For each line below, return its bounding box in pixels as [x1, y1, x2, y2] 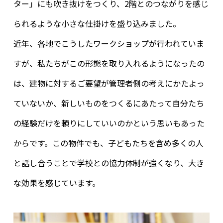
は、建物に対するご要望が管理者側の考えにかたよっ [13, 77, 205, 90]
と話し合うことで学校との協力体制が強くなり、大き [13, 157, 204, 169]
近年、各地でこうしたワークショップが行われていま [13, 37, 204, 50]
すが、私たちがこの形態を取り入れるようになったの [13, 57, 205, 70]
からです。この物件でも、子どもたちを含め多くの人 [13, 137, 204, 149]
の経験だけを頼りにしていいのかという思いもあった [13, 117, 205, 129]
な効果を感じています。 [13, 177, 100, 189]
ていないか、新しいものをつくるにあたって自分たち [13, 97, 204, 110]
